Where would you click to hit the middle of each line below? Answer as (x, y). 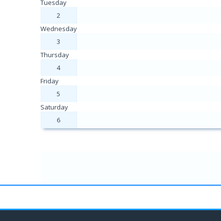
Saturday (54, 107)
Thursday (55, 55)
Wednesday (59, 29)
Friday (50, 81)
